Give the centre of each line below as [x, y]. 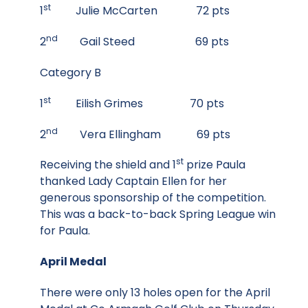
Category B [70, 72]
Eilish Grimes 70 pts [137, 103]
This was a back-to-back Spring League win [158, 214]
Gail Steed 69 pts [143, 42]
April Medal [73, 262]
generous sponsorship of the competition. [154, 198]
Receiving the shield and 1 [108, 165]
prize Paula [214, 165]
